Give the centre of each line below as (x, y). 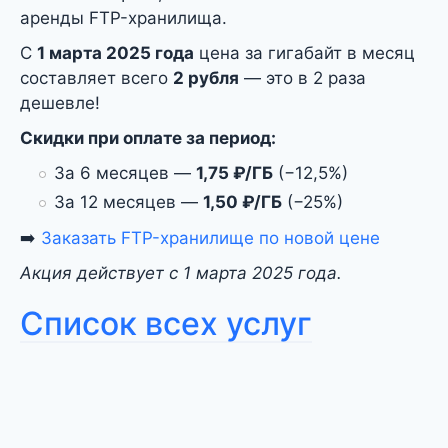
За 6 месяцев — (125, 172)
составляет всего (96, 77)
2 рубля (206, 77)
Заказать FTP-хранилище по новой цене (210, 238)
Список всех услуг (166, 324)
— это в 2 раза (302, 77)
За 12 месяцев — (128, 201)
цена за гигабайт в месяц (304, 52)
